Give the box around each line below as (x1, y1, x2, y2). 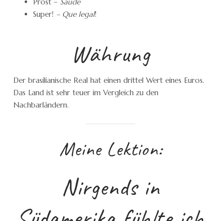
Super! (33, 9, 56, 19)
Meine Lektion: (59, 137, 162, 162)
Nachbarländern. (13, 100, 69, 110)
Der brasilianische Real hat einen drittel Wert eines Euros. (13, 75, 204, 85)
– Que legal (56, 9, 95, 19)
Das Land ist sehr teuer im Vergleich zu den (13, 87, 158, 97)
